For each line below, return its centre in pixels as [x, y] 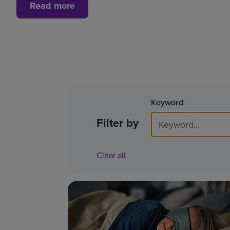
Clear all [111, 155]
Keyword [167, 102]
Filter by [118, 122]
